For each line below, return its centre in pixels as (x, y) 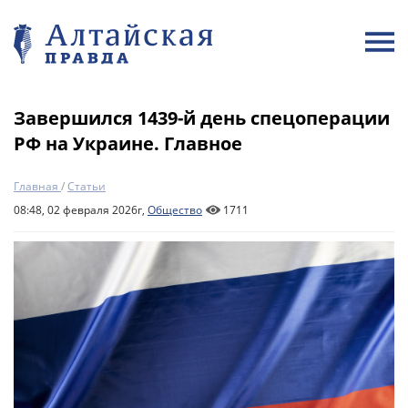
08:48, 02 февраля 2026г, (81, 210)
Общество (175, 210)
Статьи (87, 186)
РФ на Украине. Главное (128, 143)
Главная (36, 186)
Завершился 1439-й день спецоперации (202, 118)
